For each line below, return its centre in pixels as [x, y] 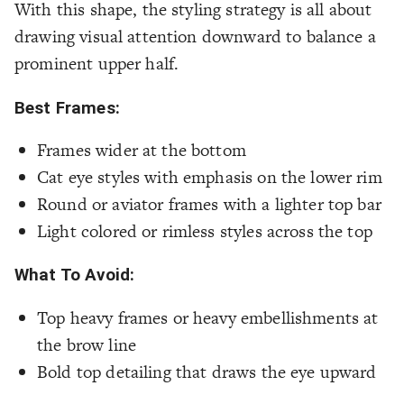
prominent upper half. [97, 63]
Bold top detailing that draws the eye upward [207, 372]
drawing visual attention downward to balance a [195, 36]
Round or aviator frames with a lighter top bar [209, 205]
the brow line [87, 344]
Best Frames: [67, 108]
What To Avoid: [75, 275]
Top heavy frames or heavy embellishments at [208, 317]
